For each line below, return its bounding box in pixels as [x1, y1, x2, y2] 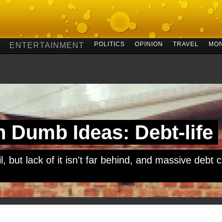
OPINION [134, 41, 163, 48]
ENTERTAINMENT [9, 41, 84, 50]
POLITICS [94, 41, 125, 48]
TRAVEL [172, 41, 199, 48]
